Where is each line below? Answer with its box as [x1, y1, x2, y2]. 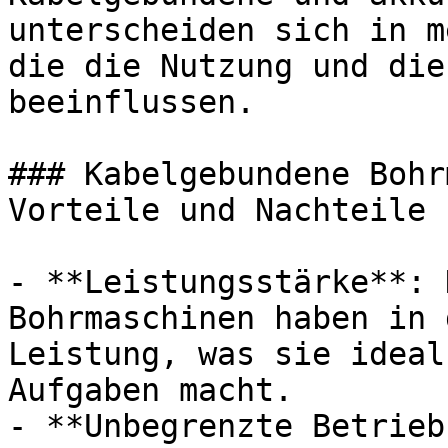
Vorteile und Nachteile [8, 192, 426, 228]
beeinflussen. [8, 84, 255, 120]
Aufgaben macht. [8, 372, 293, 408]
